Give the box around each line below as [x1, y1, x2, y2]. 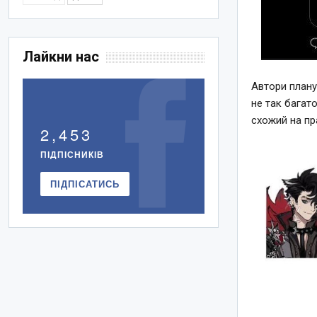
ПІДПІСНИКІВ [40, 148, 105, 161]
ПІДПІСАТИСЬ [50, 177, 120, 191]
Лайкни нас [23, 48, 100, 66]
